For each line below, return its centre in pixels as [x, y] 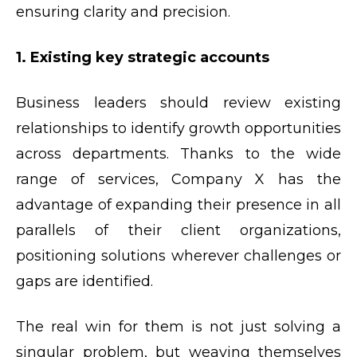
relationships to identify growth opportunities [178, 129]
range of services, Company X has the [178, 180]
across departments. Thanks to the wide [178, 154]
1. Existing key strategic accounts [143, 58]
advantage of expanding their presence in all [178, 205]
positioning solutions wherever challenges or [178, 256]
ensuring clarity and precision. [123, 12]
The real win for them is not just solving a [178, 327]
